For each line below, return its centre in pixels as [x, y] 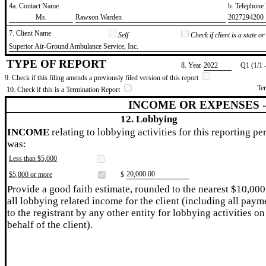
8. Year [191, 65]
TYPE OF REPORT [56, 64]
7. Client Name [30, 33]
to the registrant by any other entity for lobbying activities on [136, 213]
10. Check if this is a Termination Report [64, 89]
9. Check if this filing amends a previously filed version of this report [102, 77]
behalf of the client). [50, 224]
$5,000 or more [31, 174]
